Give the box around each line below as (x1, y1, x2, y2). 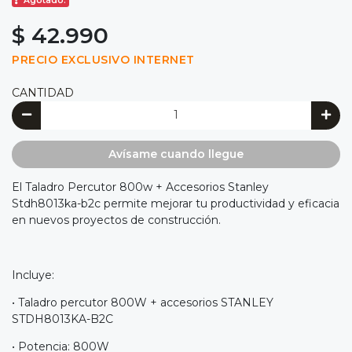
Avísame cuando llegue (108, 146, 244, 161)
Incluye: (12, 268, 60, 283)
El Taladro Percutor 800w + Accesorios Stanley (12, 180, 269, 195)
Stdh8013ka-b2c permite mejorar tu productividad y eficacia (12, 196, 339, 211)
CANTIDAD (12, 86, 74, 101)
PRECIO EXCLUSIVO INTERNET (12, 53, 195, 68)
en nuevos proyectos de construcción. (12, 213, 221, 228)
